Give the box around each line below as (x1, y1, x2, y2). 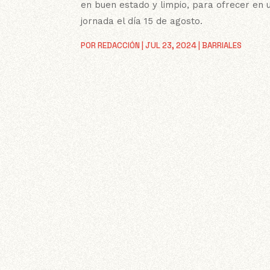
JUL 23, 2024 (145, 40, 197, 51)
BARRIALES (202, 40, 242, 51)
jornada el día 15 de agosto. (81, 15, 203, 27)
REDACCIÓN (98, 40, 140, 51)
